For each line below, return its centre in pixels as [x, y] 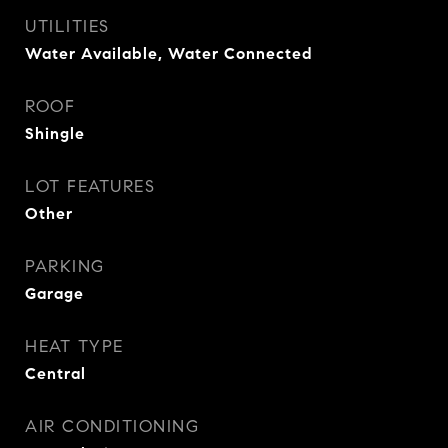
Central [55, 373]
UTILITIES [67, 26]
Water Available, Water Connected [169, 53]
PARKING [65, 266]
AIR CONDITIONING [112, 426]
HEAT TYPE [74, 346]
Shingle [55, 133]
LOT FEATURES [90, 186]
